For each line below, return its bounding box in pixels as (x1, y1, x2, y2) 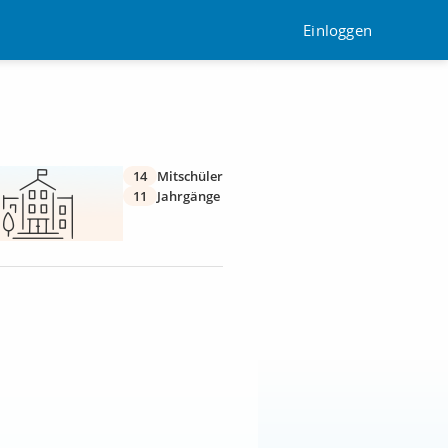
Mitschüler (157, 167, 223, 185)
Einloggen (303, 19, 372, 40)
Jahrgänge (157, 187, 220, 205)
